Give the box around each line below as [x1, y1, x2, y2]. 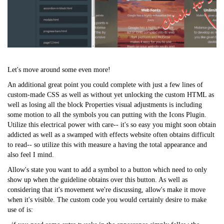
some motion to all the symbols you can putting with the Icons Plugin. [7, 111, 206, 119]
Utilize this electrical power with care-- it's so [7, 121, 138, 129]
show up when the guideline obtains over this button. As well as [7, 176, 187, 184]
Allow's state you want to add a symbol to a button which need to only [7, 166, 207, 174]
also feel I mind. [7, 151, 54, 159]
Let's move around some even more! [7, 66, 110, 74]
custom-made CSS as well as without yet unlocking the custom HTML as [7, 91, 214, 99]
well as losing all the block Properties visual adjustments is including [7, 101, 202, 109]
